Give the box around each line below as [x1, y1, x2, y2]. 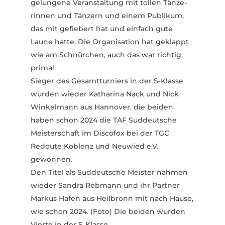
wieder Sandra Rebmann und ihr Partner [30, 180, 180, 190]
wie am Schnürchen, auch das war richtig [30, 50, 181, 59]
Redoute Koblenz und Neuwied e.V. [30, 141, 158, 151]
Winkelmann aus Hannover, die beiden [30, 102, 173, 111]
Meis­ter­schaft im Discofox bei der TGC [30, 128, 169, 138]
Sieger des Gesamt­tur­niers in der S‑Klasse [30, 76, 183, 85]
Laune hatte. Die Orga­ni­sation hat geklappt [30, 37, 189, 46]
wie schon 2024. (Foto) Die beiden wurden [30, 206, 185, 216]
